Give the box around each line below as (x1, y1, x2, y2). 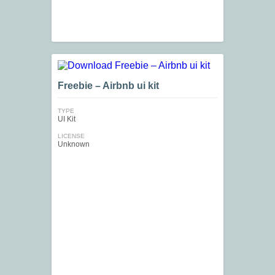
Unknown (58, 140, 90, 149)
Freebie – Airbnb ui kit (58, 80, 159, 91)
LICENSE (58, 133, 85, 140)
